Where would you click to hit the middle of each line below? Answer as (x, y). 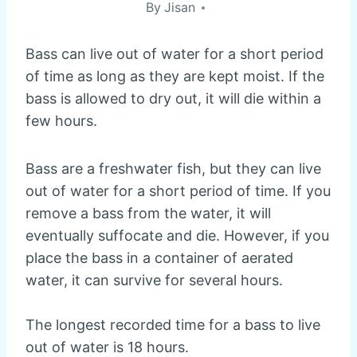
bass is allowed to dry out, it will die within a (173, 99)
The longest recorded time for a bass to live (173, 325)
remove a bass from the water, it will (148, 214)
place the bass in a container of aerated (159, 258)
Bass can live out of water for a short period (175, 54)
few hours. (61, 121)
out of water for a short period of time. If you (178, 191)
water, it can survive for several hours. (154, 280)
